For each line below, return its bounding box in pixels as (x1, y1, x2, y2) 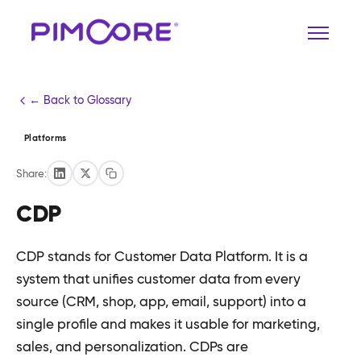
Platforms (24, 132, 67, 143)
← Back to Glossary (29, 93, 131, 107)
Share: (16, 166, 47, 180)
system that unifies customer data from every (16, 271, 301, 288)
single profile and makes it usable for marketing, (16, 316, 320, 333)
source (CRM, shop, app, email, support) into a (16, 293, 306, 310)
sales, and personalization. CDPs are (16, 338, 248, 355)
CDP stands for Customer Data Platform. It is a (16, 248, 308, 265)
